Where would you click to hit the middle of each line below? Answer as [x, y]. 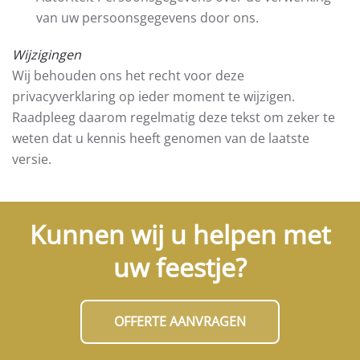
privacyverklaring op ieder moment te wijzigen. [153, 96]
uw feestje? [180, 267]
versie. [32, 159]
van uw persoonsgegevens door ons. [147, 18]
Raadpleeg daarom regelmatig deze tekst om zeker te [174, 117]
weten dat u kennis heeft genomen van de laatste [161, 138]
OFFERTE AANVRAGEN [180, 321]
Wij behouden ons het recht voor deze [128, 76]
